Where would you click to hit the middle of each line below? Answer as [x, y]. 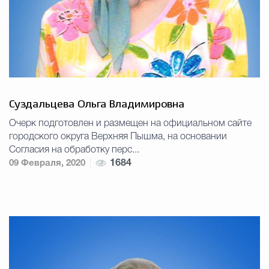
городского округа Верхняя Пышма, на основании [118, 137]
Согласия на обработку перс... [74, 150]
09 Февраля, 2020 [47, 163]
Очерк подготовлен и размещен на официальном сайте [130, 123]
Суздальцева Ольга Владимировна [97, 104]
